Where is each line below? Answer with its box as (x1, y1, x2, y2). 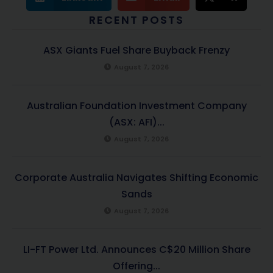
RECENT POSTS (89, 12, 184, 27)
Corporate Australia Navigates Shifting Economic (15, 170, 258, 185)
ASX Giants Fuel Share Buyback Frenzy (43, 43, 230, 57)
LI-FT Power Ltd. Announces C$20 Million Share (23, 242, 250, 257)
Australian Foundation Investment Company (26, 98, 247, 113)
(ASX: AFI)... (108, 115, 165, 129)
